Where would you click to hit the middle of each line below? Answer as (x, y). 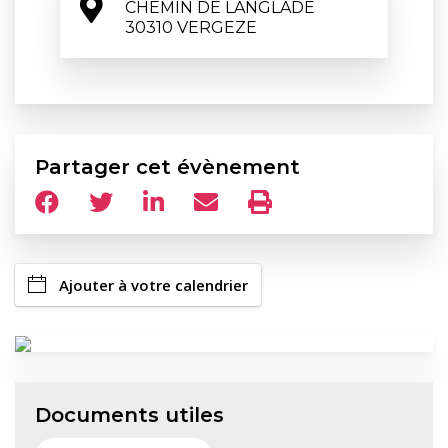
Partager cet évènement (167, 167)
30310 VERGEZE (191, 27)
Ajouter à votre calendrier (153, 285)
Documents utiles (129, 415)
